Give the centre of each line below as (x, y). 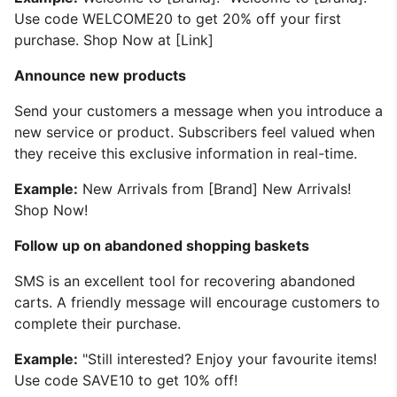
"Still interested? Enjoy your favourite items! (227, 358)
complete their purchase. (97, 323)
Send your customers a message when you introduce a (198, 110)
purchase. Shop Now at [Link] (114, 39)
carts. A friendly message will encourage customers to (197, 302)
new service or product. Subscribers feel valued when (195, 132)
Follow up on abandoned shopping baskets (162, 245)
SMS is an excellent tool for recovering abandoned (185, 280)
